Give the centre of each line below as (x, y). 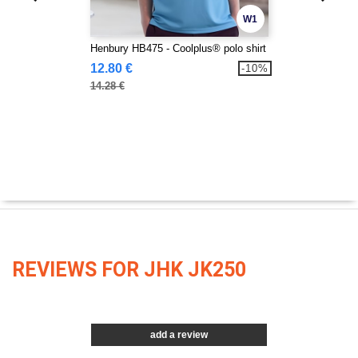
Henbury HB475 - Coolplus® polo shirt (178, 49)
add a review (179, 335)
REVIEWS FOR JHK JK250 (129, 270)
